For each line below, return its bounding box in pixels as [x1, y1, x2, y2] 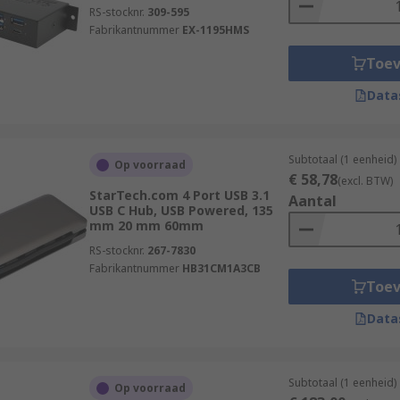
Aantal [287, 191, 337, 211]
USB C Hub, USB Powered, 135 [88, 202, 273, 219]
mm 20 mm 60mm [88, 217, 204, 234]
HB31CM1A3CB [181, 261, 261, 276]
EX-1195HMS [181, 22, 249, 37]
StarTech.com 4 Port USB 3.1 [88, 187, 270, 204]
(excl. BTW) [337, 173, 393, 188]
